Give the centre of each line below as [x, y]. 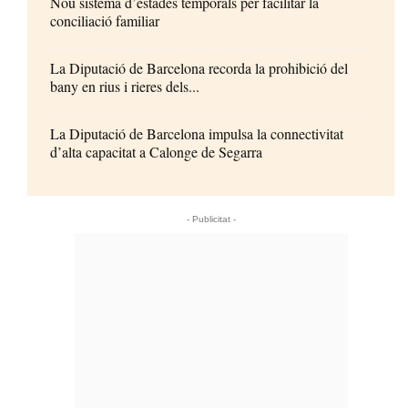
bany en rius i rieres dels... [125, 86]
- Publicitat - [211, 219]
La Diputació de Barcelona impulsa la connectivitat [197, 133]
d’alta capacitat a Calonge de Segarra [156, 151]
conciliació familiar [105, 20]
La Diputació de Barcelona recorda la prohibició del [199, 67]
